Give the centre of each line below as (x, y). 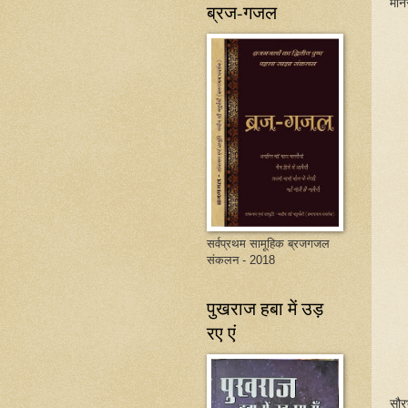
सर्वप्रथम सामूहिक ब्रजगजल (268, 244)
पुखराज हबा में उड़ (265, 308)
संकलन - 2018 (241, 260)
